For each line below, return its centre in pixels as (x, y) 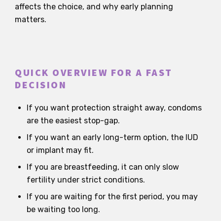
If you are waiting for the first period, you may (112, 196)
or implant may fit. (60, 150)
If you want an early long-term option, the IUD (112, 137)
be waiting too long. (63, 209)
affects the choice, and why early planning (94, 6)
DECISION (41, 85)
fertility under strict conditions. (86, 180)
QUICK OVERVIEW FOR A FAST (94, 73)
